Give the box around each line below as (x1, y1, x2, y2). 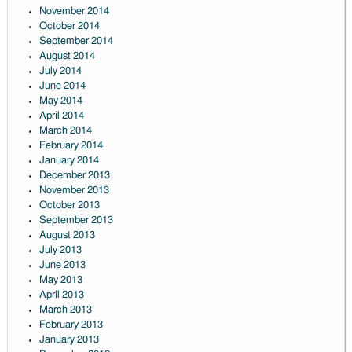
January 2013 (38, 335, 99, 346)
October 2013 (38, 200, 100, 211)
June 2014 (38, 81, 86, 92)
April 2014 (38, 111, 84, 122)
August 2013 (38, 230, 95, 241)
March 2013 (38, 305, 92, 316)
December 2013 (38, 170, 110, 181)
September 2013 (38, 215, 113, 226)
